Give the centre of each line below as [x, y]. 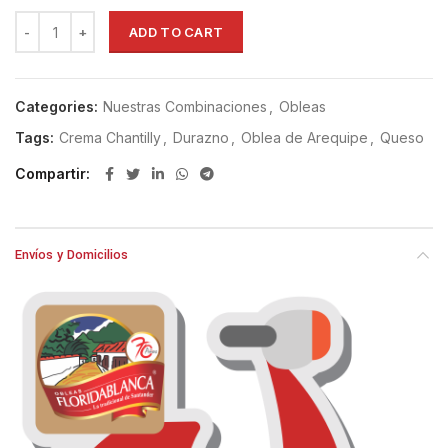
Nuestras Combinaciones [185, 107]
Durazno [201, 138]
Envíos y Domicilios [71, 255]
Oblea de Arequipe [304, 138]
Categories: [58, 107]
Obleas [302, 107]
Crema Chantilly [110, 138]
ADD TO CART [176, 32]
